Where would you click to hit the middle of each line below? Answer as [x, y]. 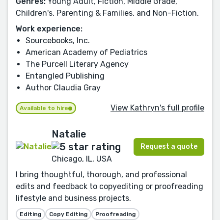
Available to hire [44, 108]
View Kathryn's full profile [157, 108]
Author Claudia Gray [63, 88]
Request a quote [169, 146]
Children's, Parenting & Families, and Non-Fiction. [107, 13]
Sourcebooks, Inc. [58, 41]
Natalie [69, 134]
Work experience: [49, 29]
